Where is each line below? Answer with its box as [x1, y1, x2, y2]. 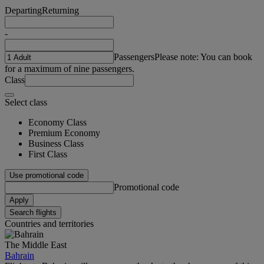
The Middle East [5, 239, 67, 250]
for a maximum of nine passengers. [5, 63, 134, 74]
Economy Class [28, 117, 87, 127]
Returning [42, 5, 79, 15]
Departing [5, 5, 42, 15]
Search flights [9, 207, 57, 217]
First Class [28, 148, 67, 159]
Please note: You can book [154, 51, 252, 62]
